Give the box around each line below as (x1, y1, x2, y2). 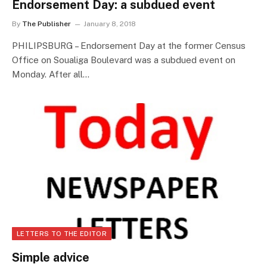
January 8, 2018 (83, 20, 136, 29)
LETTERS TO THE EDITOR (17, 229, 107, 237)
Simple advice (12, 250, 89, 265)
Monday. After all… (12, 69, 89, 80)
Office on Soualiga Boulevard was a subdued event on (12, 55, 235, 66)
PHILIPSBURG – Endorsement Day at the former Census (12, 41, 246, 51)
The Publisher (22, 20, 71, 29)
